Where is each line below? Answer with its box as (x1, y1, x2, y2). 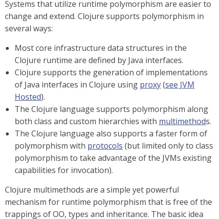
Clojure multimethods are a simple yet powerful (5, 184, 179, 195)
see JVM (165, 79, 195, 90)
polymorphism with (15, 140, 88, 151)
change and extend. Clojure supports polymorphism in (5, 11, 204, 22)
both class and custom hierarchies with (15, 116, 159, 127)
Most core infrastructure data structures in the (15, 43, 187, 53)
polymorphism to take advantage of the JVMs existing (15, 153, 212, 163)
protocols (88, 140, 123, 151)
